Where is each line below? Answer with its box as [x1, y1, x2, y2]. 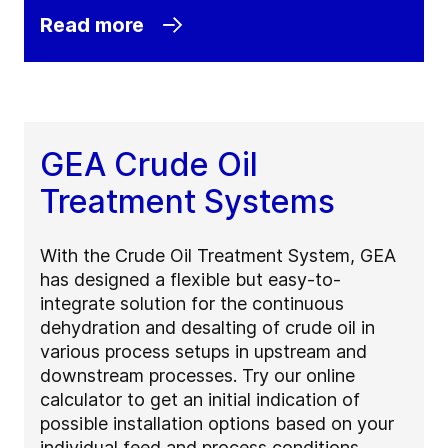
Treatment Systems [40, 181, 335, 221]
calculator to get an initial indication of [40, 388, 360, 410]
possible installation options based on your [40, 412, 394, 434]
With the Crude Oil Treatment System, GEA [40, 244, 396, 266]
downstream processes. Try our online [40, 364, 355, 386]
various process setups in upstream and [40, 340, 367, 362]
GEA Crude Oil [40, 144, 258, 184]
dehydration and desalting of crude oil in [40, 316, 375, 338]
